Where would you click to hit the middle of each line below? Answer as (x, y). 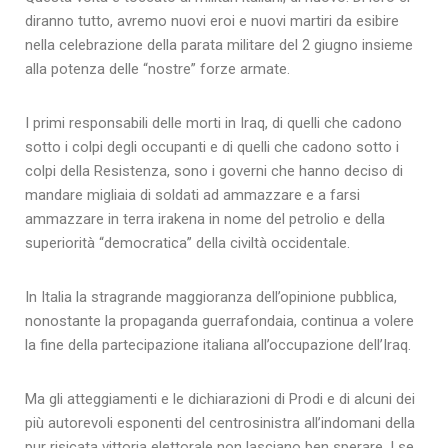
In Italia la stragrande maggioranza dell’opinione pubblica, (211, 297)
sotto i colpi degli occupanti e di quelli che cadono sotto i (212, 147)
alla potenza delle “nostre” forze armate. (157, 69)
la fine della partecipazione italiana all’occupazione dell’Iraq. (218, 345)
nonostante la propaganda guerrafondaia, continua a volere (219, 321)
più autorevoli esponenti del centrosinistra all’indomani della (220, 423)
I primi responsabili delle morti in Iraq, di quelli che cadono (213, 123)
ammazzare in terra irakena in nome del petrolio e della (205, 219)
